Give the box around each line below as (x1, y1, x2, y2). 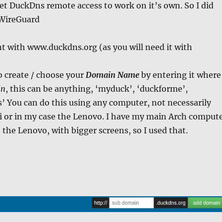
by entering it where (139, 70, 221, 80)
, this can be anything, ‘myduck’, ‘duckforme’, (5, 84, 188, 94)
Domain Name (85, 70, 139, 80)
